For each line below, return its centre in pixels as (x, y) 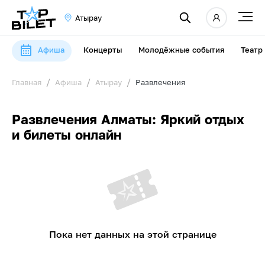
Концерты (103, 50)
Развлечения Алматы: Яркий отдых (128, 119)
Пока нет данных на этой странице (132, 234)
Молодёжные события (181, 50)
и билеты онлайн (67, 135)
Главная (27, 82)
